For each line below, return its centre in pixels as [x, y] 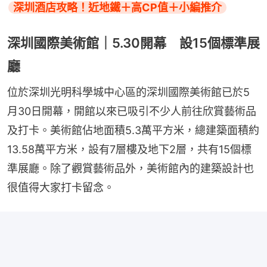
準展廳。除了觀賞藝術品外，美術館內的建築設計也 [131, 168]
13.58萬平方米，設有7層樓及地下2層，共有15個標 [129, 149]
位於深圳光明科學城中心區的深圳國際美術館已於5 [128, 92]
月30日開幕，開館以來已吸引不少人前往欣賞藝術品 [132, 111]
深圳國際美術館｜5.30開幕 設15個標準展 [133, 43]
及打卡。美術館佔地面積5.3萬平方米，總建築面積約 [133, 130]
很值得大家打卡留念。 [61, 187]
